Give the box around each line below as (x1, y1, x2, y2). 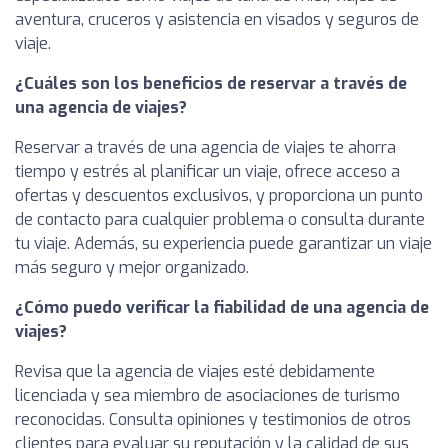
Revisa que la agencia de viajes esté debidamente (15, 360, 375, 382)
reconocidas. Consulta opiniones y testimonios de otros (15, 408, 411, 430)
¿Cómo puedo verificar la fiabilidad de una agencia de (15, 296, 429, 318)
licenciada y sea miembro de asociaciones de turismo (15, 384, 400, 406)
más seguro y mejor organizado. (15, 256, 249, 278)
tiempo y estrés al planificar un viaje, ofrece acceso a (15, 160, 400, 182)
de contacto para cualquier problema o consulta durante (15, 208, 425, 230)
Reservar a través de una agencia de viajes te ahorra (15, 136, 396, 158)
